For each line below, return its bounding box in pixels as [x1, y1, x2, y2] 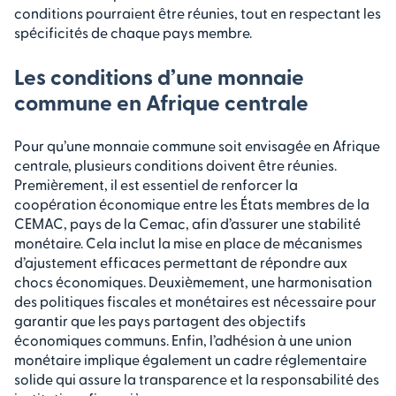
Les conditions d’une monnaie [14, 62, 304, 89]
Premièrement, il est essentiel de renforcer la [14, 175, 298, 193]
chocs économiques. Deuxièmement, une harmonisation [14, 272, 372, 290]
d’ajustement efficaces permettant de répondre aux [14, 253, 347, 270]
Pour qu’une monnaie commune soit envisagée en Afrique [14, 136, 380, 154]
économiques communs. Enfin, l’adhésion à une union [14, 331, 352, 348]
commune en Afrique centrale [14, 88, 308, 115]
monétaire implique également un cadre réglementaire [14, 350, 367, 368]
